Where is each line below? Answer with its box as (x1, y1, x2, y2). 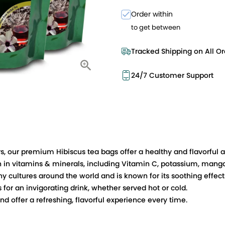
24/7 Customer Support (131, 70, 213, 80)
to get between (131, 23, 180, 32)
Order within (131, 9, 173, 19)
